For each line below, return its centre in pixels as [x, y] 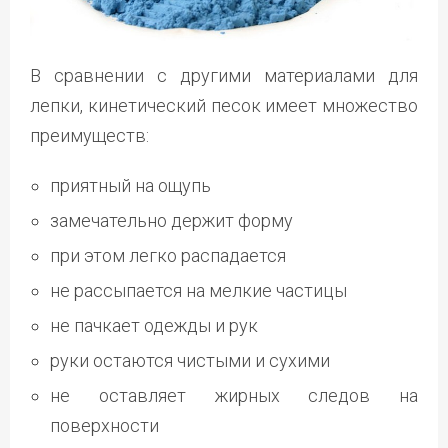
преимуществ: [89, 136]
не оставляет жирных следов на [234, 396]
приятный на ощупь [130, 186]
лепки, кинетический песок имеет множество [224, 106]
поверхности [104, 426]
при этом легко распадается [168, 256]
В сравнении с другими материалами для [224, 76]
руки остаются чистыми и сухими [190, 361]
